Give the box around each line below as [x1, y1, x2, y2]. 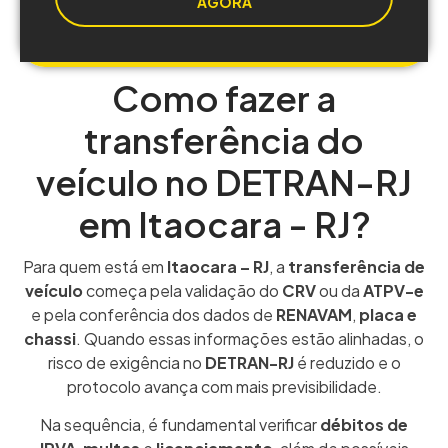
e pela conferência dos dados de [31, 303, 276, 325]
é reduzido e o [293, 351, 401, 373]
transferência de [288, 255, 425, 277]
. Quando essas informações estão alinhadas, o [76, 327, 424, 349]
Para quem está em [23, 255, 167, 277]
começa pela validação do [85, 279, 282, 301]
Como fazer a [112, 75, 336, 120]
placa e [359, 303, 417, 325]
